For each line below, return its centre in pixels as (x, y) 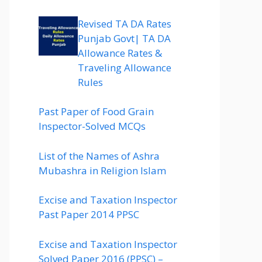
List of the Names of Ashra (99, 156)
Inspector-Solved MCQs (92, 126)
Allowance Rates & (120, 53)
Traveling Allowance (125, 67)
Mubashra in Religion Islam (102, 170)
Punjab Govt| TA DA (124, 38)
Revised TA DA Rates (125, 23)
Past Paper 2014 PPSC (89, 214)
